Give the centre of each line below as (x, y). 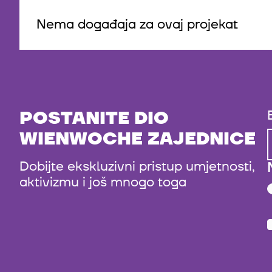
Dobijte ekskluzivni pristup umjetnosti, (137, 166)
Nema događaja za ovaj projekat (137, 24)
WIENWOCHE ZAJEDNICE (138, 139)
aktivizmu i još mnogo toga (103, 182)
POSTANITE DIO (94, 118)
